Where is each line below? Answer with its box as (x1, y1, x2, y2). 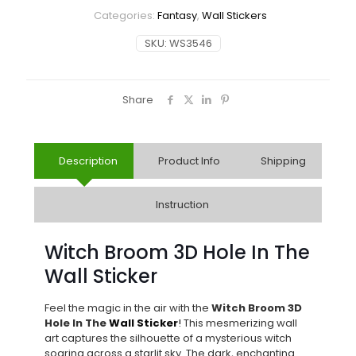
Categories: (93, 7, 157, 23)
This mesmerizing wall (181, 315, 297, 331)
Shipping (260, 153, 306, 168)
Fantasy (157, 7, 197, 23)
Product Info (157, 153, 220, 168)
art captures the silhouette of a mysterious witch (44, 330, 292, 346)
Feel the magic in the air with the (44, 300, 211, 315)
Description (58, 153, 118, 168)
